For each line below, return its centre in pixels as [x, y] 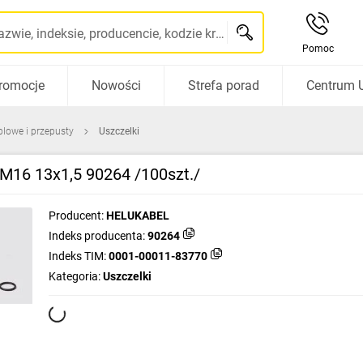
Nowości [116, 85]
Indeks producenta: [97, 236]
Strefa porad [223, 85]
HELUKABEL [138, 216]
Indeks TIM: [77, 256]
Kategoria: [75, 276]
